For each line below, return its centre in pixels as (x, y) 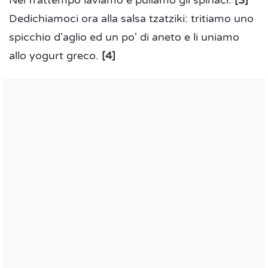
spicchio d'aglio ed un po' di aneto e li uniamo (124, 37)
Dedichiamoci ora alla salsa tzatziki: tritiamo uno (131, 19)
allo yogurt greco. (55, 56)
